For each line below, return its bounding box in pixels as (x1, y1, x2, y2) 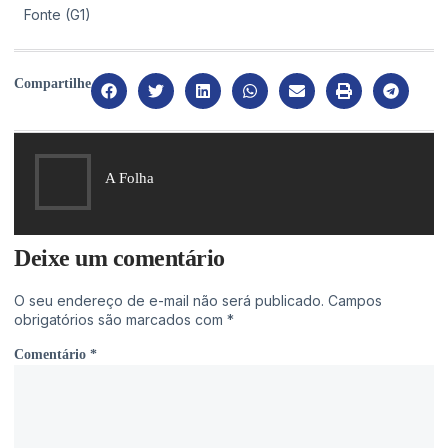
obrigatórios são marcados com (14, 310, 227, 328)
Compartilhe (14, 75, 91, 91)
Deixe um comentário (14, 244, 225, 271)
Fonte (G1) (24, 6, 91, 24)
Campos (328, 291, 382, 309)
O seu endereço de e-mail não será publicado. (14, 291, 324, 309)
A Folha (105, 170, 154, 187)
